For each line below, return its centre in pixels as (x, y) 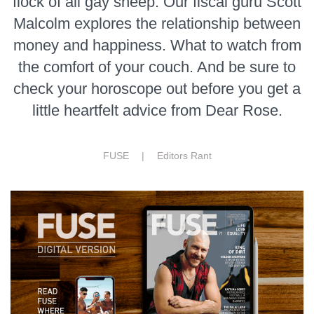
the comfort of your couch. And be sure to (157, 67)
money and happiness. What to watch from (157, 45)
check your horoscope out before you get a (157, 88)
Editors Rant (184, 155)
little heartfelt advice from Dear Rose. (157, 110)
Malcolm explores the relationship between (157, 23)
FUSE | (130, 155)
